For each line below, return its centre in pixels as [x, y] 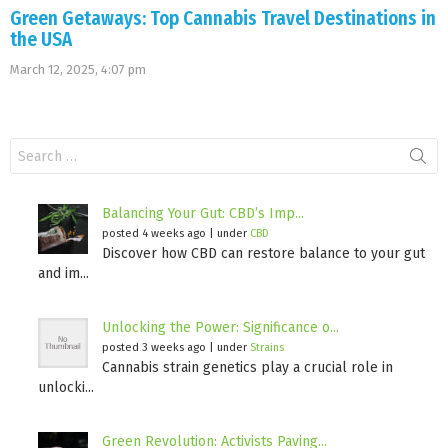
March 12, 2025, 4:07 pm [78, 70]
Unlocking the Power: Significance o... [220, 328]
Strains [267, 348]
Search [31, 146]
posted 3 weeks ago [154, 348]
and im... [63, 274]
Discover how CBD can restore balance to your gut [263, 254]
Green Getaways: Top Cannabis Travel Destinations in [223, 19]
